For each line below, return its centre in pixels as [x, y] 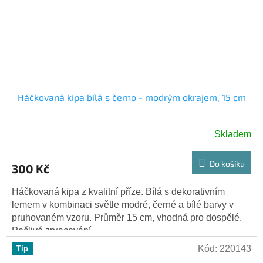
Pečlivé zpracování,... [56, 230]
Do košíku [227, 163]
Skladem [233, 134]
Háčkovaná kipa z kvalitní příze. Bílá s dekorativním [118, 191]
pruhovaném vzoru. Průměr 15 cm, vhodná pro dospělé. [127, 217]
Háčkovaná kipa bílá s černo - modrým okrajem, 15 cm [131, 97]
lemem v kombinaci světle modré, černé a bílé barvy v [123, 204]
